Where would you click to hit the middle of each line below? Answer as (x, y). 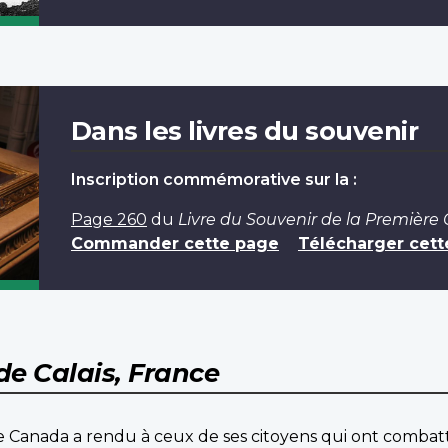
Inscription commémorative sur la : (213, 179)
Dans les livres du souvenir (244, 130)
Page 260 (108, 219)
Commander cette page (174, 243)
